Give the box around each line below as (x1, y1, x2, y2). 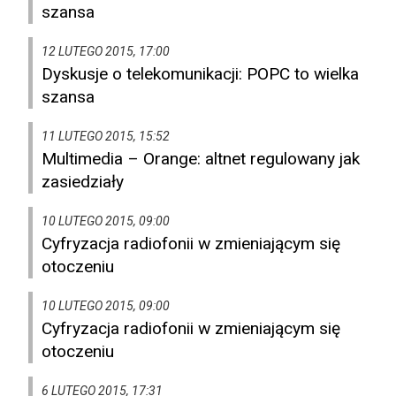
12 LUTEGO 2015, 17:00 (42, 44, 170, 59)
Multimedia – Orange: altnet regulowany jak (42, 148, 360, 170)
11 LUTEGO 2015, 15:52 (42, 129, 170, 144)
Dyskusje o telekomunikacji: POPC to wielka (42, 64, 359, 85)
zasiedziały (42, 171, 124, 193)
